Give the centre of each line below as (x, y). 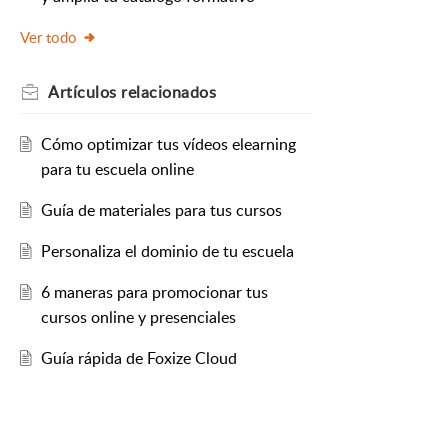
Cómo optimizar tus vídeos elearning (168, 144)
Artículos (82, 92)
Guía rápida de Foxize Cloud (138, 358)
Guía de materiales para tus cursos (161, 210)
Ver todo (48, 37)
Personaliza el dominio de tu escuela (167, 251)
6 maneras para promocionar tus (154, 292)
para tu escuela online (117, 169)
